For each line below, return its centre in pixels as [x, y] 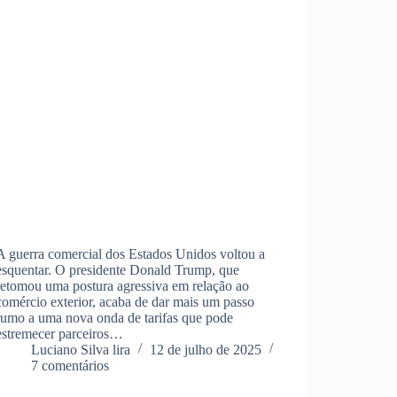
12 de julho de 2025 [206, 349]
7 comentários [70, 365]
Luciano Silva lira [81, 349]
